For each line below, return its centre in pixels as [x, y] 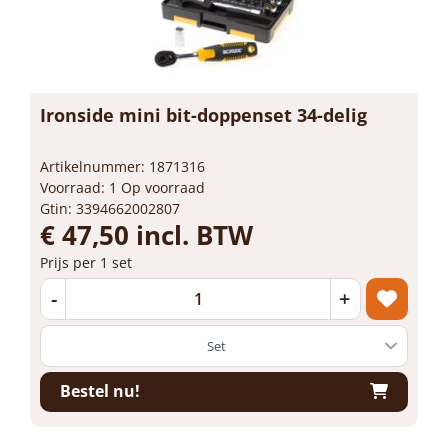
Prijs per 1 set [86, 262]
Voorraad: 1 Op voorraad [122, 187]
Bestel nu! [100, 391]
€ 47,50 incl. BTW [146, 234]
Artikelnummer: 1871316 [122, 166]
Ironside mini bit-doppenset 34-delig [203, 114]
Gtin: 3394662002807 [110, 208]
